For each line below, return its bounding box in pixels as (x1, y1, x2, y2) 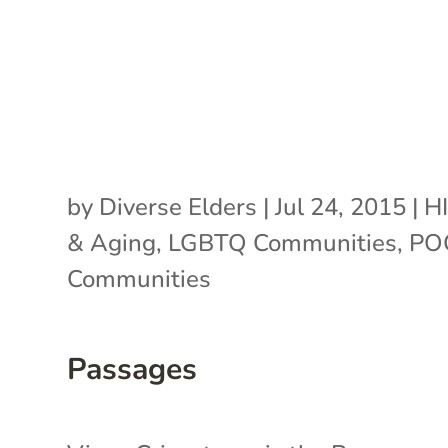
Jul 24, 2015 (275, 190, 407, 223)
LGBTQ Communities (168, 226, 398, 259)
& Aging (67, 226, 157, 259)
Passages (67, 348, 198, 390)
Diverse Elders (99, 190, 258, 223)
